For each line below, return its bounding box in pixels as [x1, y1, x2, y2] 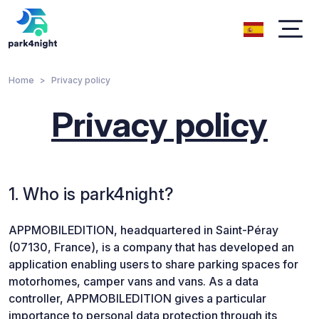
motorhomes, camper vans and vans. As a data [9, 274, 258, 288]
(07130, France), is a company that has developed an [9, 240, 294, 254]
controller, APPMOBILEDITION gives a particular [9, 291, 266, 305]
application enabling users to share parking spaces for [9, 257, 298, 271]
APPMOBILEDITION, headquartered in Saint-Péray [9, 223, 278, 237]
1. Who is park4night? [9, 184, 174, 204]
